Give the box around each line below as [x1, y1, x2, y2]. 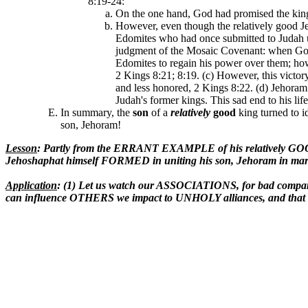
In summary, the [60, 107, 133, 118]
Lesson [5, 142, 37, 154]
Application [5, 179, 57, 191]
